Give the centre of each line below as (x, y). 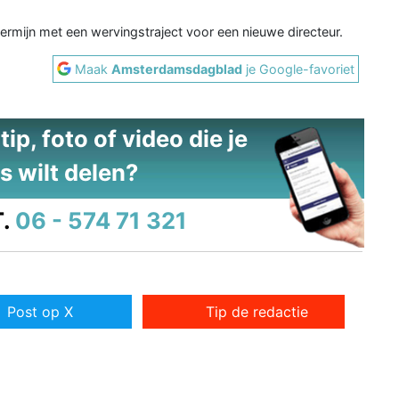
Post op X (40, 311)
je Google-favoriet (299, 69)
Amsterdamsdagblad (177, 69)
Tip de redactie (257, 311)
